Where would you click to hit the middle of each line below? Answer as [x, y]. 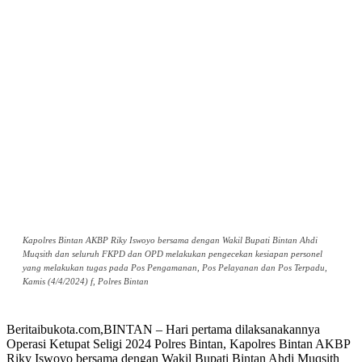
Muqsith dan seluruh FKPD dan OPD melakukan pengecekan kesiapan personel [173, 254]
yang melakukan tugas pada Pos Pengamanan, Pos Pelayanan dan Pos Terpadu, [175, 268]
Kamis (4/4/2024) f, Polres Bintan [86, 282]
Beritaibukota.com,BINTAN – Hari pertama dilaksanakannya [163, 330]
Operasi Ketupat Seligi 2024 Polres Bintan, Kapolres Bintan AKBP [178, 344]
